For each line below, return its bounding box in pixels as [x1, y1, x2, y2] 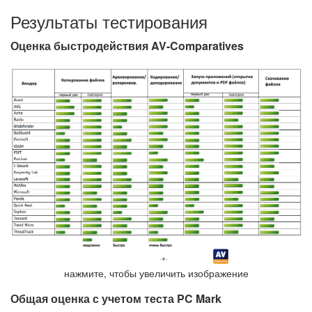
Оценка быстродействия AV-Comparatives [10, 38, 244, 54]
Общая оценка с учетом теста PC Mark [10, 290, 221, 306]
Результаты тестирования [10, 9, 208, 34]
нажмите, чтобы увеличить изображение [63, 265, 249, 280]
